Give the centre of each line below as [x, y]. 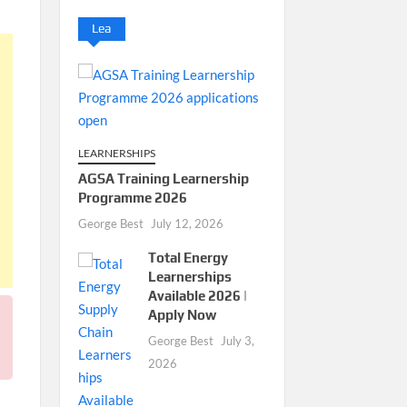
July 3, [237, 340]
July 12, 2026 [187, 223]
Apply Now [182, 314]
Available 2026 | [197, 295]
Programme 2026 [132, 197]
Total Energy [188, 257]
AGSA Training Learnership [163, 178]
